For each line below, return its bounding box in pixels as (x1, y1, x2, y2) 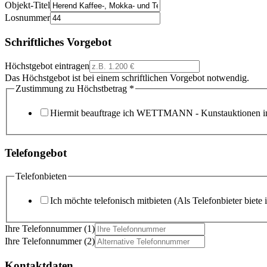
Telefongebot (5, 147, 67, 160)
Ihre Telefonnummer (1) (5, 223, 95, 234)
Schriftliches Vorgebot (5, 36, 111, 49)
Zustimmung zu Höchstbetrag (15, 83, 129, 94)
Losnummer (5, 13, 50, 23)
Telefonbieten (15, 170, 67, 181)
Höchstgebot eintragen (5, 60, 89, 71)
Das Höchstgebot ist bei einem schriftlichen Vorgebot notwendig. (5, 72, 249, 83)
